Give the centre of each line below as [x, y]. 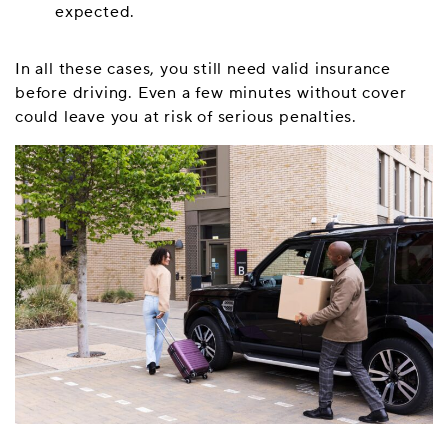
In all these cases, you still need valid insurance [203, 69]
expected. [95, 12]
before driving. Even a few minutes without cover [211, 93]
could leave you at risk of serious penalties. [186, 117]
